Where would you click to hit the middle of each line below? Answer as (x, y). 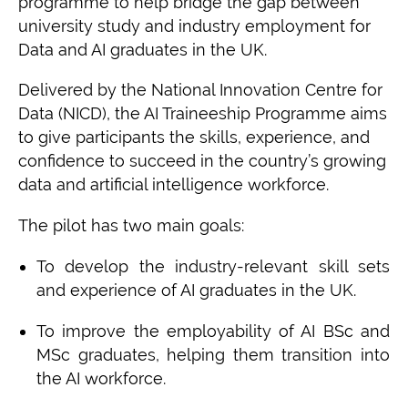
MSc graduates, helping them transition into (213, 354)
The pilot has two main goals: (131, 225)
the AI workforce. (101, 378)
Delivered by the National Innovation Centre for (200, 89)
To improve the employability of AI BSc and (213, 331)
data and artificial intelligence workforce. (173, 184)
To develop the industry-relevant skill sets (213, 266)
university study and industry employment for (194, 25)
